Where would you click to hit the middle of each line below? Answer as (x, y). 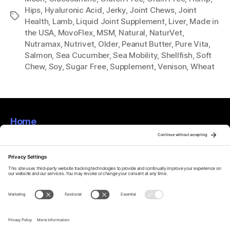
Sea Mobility (135, 55)
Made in (204, 22)
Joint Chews (152, 10)
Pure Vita (192, 44)
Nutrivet (79, 44)
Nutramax (43, 44)
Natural (132, 33)
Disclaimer (34, 176)
